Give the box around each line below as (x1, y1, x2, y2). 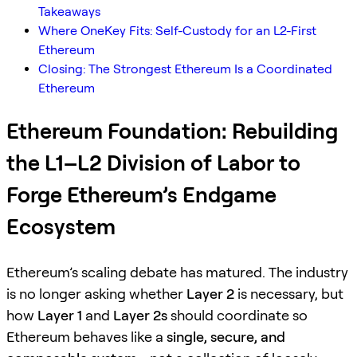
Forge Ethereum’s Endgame (6, 182, 277, 209)
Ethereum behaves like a (6, 328, 167, 345)
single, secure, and (167, 328, 285, 345)
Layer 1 (37, 306, 82, 324)
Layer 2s (113, 306, 167, 324)
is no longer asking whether (6, 284, 186, 302)
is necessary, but (234, 284, 343, 302)
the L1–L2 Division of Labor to (6, 150, 300, 177)
